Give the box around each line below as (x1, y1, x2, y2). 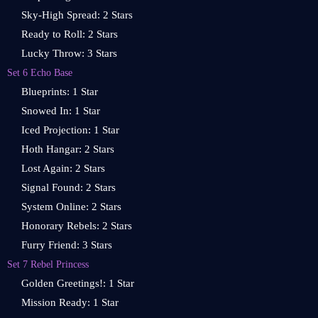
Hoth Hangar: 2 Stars (21, 143, 114, 155)
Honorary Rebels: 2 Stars (21, 220, 132, 231)
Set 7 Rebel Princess (7, 258, 89, 270)
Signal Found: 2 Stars (21, 182, 116, 193)
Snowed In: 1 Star (21, 105, 100, 116)
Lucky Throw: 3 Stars (21, 48, 117, 59)
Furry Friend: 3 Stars (21, 239, 112, 251)
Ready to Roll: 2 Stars (21, 28, 118, 40)
